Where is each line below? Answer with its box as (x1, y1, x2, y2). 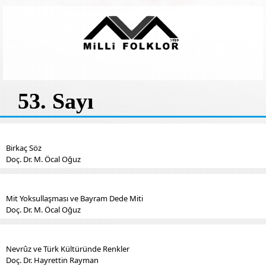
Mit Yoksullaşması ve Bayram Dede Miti (6, 193, 143, 204)
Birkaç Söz (6, 142, 42, 153)
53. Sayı (18, 88, 94, 113)
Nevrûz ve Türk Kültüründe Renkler (6, 243, 129, 254)
